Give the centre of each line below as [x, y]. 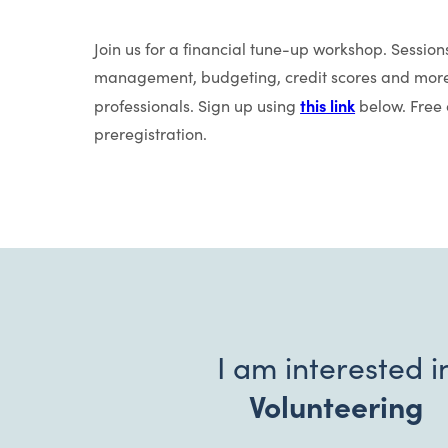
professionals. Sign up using [197, 105]
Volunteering [336, 405]
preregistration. [151, 133]
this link [328, 105]
